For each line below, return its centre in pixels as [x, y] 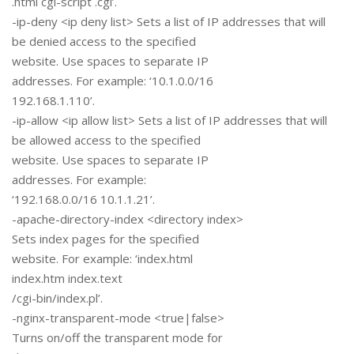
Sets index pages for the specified [105, 239]
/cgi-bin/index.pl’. [57, 298]
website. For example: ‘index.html [102, 259]
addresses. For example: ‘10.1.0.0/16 [113, 81]
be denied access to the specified [104, 41]
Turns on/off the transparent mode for [117, 338]
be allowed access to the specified [106, 140]
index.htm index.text [67, 279]
